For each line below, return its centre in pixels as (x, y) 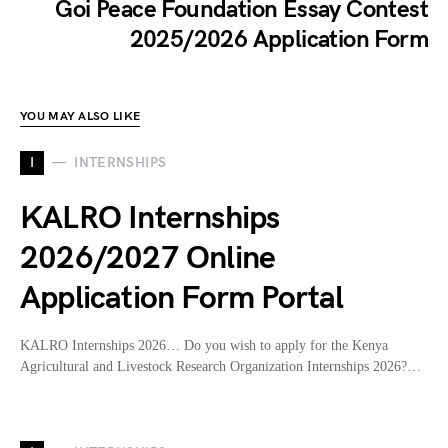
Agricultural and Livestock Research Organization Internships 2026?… (220, 366)
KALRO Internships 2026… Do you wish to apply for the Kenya (204, 345)
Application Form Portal (182, 298)
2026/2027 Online (148, 258)
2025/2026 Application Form (278, 39)
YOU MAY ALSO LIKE (80, 116)
